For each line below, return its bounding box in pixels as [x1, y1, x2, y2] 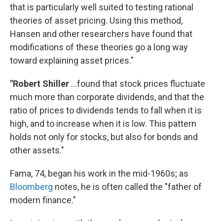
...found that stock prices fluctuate [69, 78, 205, 89]
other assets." [10, 145, 64, 156]
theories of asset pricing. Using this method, [10, 15, 183, 26]
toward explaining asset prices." [10, 55, 134, 66]
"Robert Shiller [10, 78, 69, 89]
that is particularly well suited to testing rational [10, 2, 193, 13]
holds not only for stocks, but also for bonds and [10, 132, 198, 143]
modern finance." [10, 195, 76, 206]
